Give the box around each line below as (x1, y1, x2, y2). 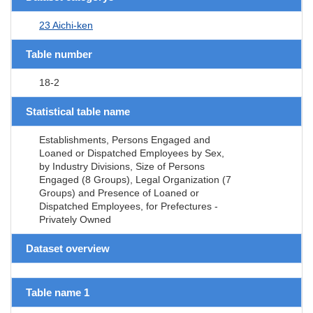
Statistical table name (26, 105, 130, 117)
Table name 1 (26, 286, 89, 298)
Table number (26, 48, 92, 60)
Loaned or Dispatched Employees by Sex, (39, 147, 224, 159)
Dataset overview (26, 242, 110, 254)
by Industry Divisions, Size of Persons (39, 160, 205, 172)
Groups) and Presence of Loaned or (39, 187, 199, 198)
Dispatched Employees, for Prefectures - (39, 200, 218, 212)
